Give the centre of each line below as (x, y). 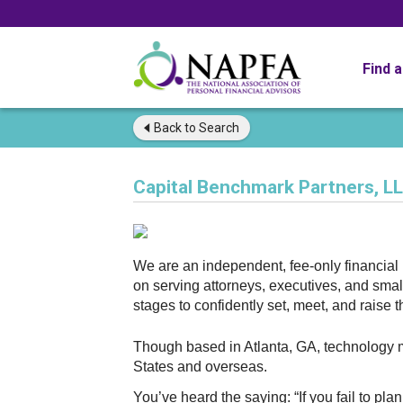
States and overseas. (200, 367)
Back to (175, 128)
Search (218, 128)
